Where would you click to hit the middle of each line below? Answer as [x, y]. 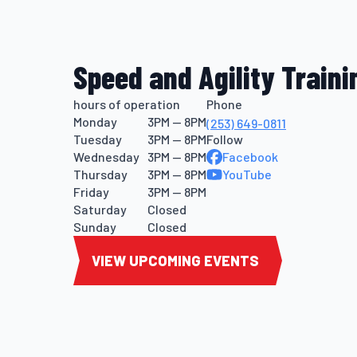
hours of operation [127, 104]
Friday [91, 192]
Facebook [250, 157]
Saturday [100, 209]
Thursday [100, 174]
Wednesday [110, 157]
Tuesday [102, 139]
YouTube [247, 174]
